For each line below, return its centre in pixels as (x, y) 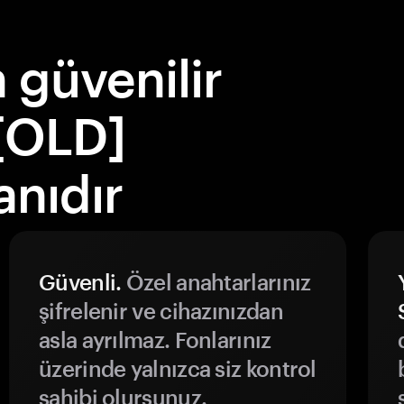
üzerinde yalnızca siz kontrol (178, 368)
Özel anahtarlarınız (216, 282)
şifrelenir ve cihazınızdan (161, 311)
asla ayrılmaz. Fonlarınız (155, 340)
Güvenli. (80, 282)
